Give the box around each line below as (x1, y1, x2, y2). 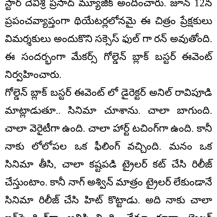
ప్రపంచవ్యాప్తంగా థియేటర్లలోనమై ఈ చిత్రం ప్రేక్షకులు (5, 15, 212, 27)
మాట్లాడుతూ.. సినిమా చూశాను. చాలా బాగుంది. (5, 104, 212, 116)
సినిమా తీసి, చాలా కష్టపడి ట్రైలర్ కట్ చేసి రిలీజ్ (5, 158, 212, 170)
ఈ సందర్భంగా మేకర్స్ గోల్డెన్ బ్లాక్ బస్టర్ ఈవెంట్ (5, 50, 212, 62)
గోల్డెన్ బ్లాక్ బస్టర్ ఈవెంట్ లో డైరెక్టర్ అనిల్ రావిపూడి (5, 86, 212, 98)
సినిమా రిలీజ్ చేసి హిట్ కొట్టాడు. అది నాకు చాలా (5, 194, 212, 206)
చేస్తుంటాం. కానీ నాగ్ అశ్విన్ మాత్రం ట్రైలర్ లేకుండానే (5, 176, 212, 188)
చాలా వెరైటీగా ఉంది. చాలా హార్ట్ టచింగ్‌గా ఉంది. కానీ (5, 122, 212, 134)
